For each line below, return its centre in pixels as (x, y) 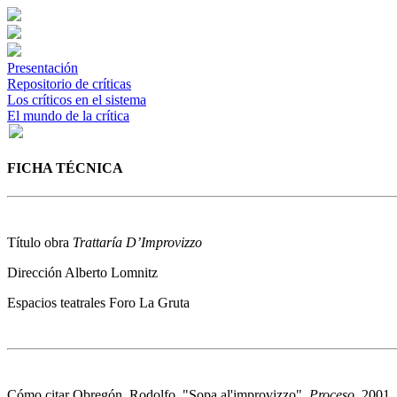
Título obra (40, 242)
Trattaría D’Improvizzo (137, 242)
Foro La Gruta (149, 302)
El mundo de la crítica (68, 116)
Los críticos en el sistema (77, 100)
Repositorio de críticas (69, 84)
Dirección (36, 272)
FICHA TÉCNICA (65, 168)
